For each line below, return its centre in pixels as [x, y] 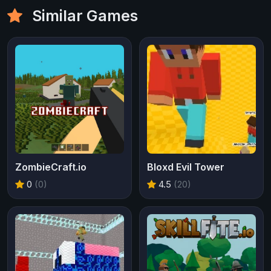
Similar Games [83, 15]
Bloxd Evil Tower [186, 167]
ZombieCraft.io [51, 167]
